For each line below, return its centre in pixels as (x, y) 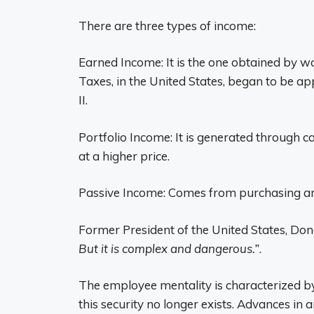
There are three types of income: (167, 25)
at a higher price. (124, 156)
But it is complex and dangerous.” (169, 248)
